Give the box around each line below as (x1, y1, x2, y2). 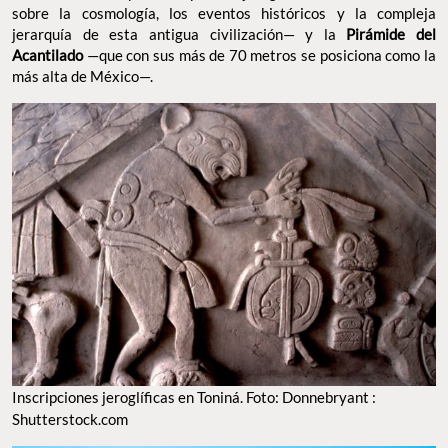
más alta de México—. (12, 66, 153, 85)
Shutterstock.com (12, 410, 128, 429)
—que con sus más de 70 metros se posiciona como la (83, 45, 436, 64)
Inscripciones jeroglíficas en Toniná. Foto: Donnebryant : (12, 388, 376, 407)
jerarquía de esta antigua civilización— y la (12, 24, 347, 43)
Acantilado (12, 45, 83, 64)
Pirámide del (346, 24, 436, 43)
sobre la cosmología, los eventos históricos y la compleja (12, 3, 436, 22)
